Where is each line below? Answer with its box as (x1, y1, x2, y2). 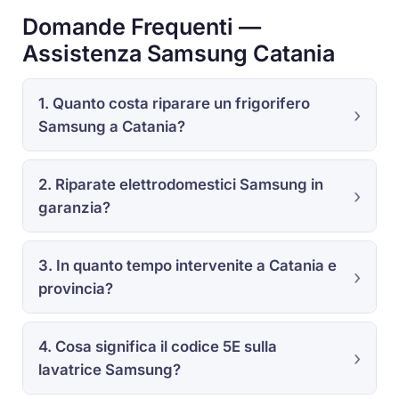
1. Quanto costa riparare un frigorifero (37, 94, 310, 113)
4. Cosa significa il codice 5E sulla (37, 337, 277, 355)
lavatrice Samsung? (37, 360, 181, 379)
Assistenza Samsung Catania (22, 40, 336, 68)
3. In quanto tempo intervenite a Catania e (37, 256, 337, 274)
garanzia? (37, 198, 110, 216)
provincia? (37, 279, 113, 297)
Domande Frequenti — (22, 13, 262, 41)
